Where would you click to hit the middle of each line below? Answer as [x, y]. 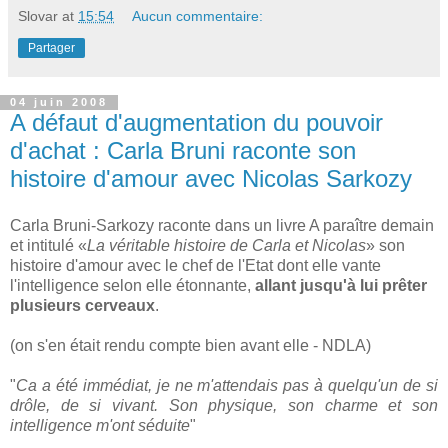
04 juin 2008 [59, 102]
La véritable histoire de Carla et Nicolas [226, 246]
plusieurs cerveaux [82, 306]
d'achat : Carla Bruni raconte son [183, 150]
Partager [51, 47]
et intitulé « [48, 246]
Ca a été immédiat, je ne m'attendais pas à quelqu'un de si [227, 386]
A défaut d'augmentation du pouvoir [196, 122]
